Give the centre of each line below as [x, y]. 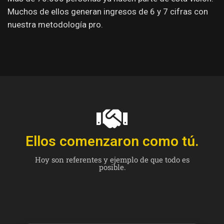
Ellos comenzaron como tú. [112, 141]
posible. [112, 167]
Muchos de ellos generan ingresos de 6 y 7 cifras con [108, 11]
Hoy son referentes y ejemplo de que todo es [112, 159]
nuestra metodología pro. [55, 24]
